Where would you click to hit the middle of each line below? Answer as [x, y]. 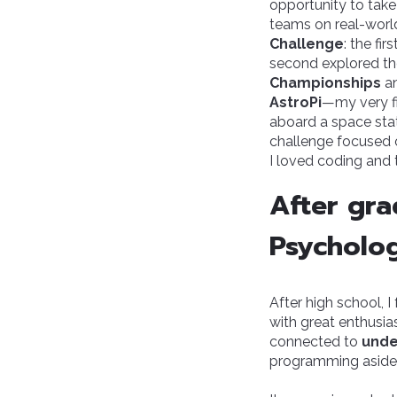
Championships [325, 82]
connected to [315, 341]
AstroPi [296, 102]
